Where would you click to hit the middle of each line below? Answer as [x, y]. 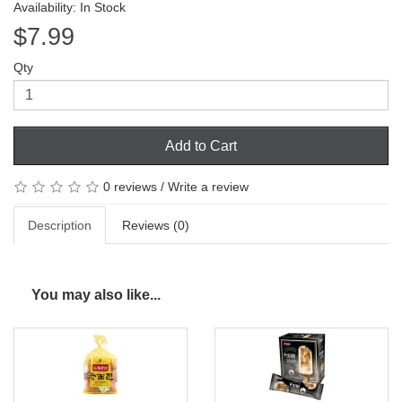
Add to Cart [201, 145]
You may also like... [96, 295]
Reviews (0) [156, 226]
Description [60, 226]
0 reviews [130, 186]
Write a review [208, 186]
